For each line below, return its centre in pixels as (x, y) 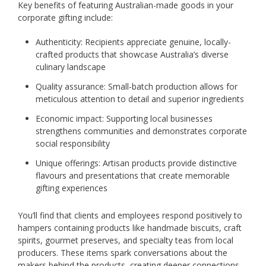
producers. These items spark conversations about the (123, 252)
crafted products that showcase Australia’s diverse (132, 54)
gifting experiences (72, 188)
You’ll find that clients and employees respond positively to (130, 215)
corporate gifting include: (65, 17)
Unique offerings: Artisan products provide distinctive (136, 163)
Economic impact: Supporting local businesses (124, 118)
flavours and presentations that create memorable (133, 175)
